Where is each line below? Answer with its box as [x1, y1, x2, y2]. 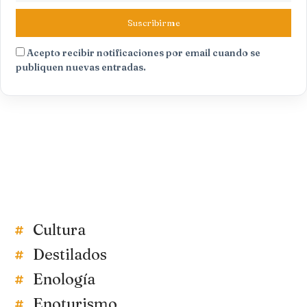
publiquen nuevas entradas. [16, 61, 146, 74]
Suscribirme [127, 17, 180, 29]
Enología [33, 269, 95, 289]
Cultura [33, 220, 86, 240]
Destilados [33, 245, 107, 265]
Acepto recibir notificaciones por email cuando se [27, 47, 260, 60]
